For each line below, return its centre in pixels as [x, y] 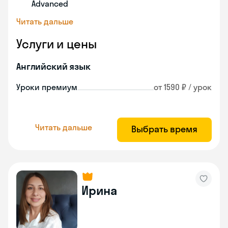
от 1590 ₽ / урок [183, 87]
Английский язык [53, 66]
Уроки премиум [47, 87]
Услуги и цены [56, 44]
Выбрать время [164, 129]
